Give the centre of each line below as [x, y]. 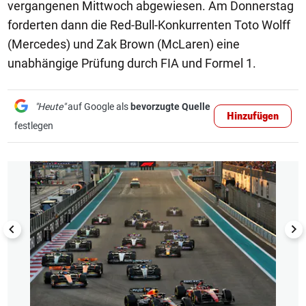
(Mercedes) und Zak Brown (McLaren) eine [124, 44]
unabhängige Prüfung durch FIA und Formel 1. [132, 63]
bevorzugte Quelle [170, 107]
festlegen [34, 126]
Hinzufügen [253, 116]
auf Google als [98, 107]
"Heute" [50, 107]
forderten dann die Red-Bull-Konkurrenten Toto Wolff [149, 25]
